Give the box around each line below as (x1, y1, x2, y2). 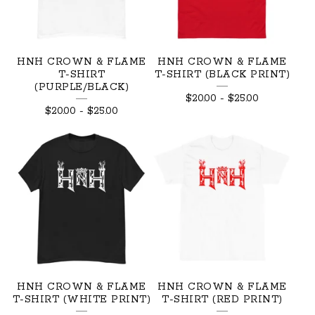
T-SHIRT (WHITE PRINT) (12, 292, 151, 306)
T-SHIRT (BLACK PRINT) (154, 67, 290, 81)
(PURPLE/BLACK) (34, 80, 129, 94)
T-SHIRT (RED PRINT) (162, 292, 283, 306)
